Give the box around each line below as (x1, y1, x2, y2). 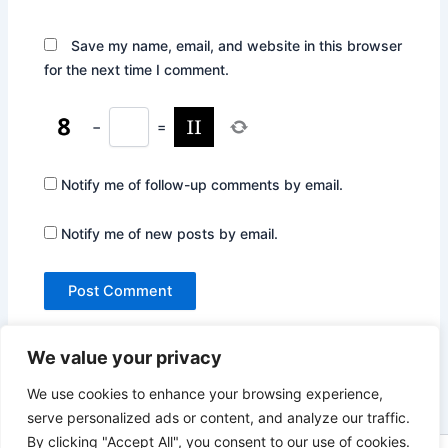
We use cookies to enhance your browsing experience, (27, 385, 383, 402)
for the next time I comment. (44, 60, 230, 78)
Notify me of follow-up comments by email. (61, 175, 344, 193)
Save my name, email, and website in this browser (71, 36, 403, 54)
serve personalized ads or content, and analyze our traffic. (27, 409, 410, 426)
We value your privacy (27, 347, 222, 368)
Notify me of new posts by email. (61, 225, 279, 243)
